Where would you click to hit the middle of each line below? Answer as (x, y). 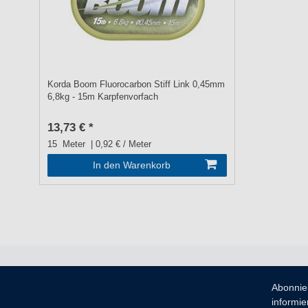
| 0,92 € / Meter (120, 145)
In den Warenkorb (131, 165)
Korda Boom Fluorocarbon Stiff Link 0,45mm (136, 85)
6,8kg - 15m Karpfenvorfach (103, 97)
